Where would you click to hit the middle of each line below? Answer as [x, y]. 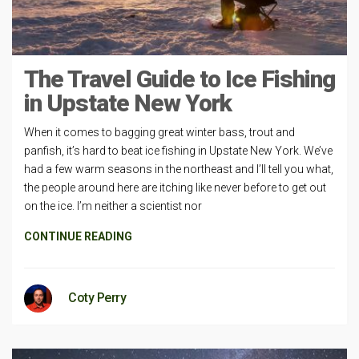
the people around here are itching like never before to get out [175, 188]
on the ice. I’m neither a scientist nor [113, 206]
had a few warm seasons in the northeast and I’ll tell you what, [179, 169]
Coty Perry [97, 298]
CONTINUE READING [78, 236]
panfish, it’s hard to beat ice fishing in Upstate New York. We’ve [178, 151]
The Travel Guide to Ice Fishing [179, 79]
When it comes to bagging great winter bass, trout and [159, 132]
